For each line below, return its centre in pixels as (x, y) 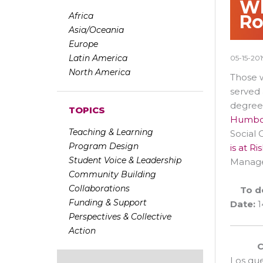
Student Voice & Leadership (125, 161)
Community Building (112, 175)
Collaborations (99, 189)
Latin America (98, 58)
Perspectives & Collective (120, 217)
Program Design (104, 146)
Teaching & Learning (111, 132)
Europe (83, 44)
